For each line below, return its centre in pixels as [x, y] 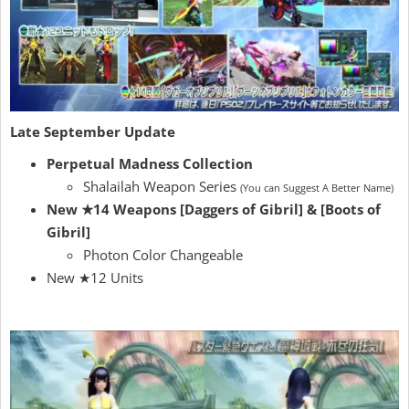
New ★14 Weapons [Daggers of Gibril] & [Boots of [214, 210]
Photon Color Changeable [163, 255]
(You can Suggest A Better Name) [317, 189]
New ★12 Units [95, 278]
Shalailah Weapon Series [162, 187]
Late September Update [93, 132]
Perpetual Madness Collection [150, 164]
